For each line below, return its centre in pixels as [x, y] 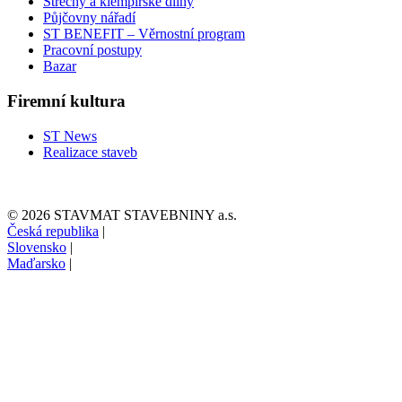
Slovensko [37, 247]
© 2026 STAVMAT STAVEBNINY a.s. [122, 214]
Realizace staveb [90, 152]
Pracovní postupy [92, 50]
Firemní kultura [66, 101]
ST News [70, 135]
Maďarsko [36, 263]
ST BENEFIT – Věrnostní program [144, 34]
